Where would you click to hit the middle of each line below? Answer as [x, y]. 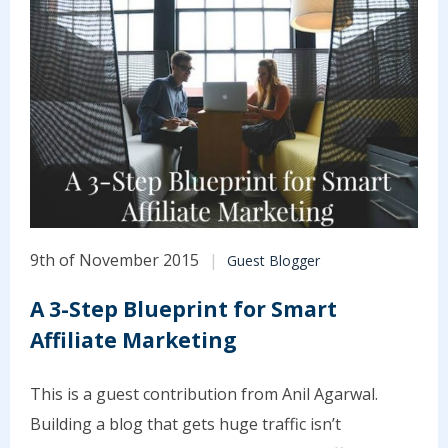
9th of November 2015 [114, 259]
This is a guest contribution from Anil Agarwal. [204, 393]
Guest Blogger [273, 260]
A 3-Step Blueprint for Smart [183, 309]
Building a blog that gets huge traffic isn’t [185, 423]
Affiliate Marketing [133, 340]
